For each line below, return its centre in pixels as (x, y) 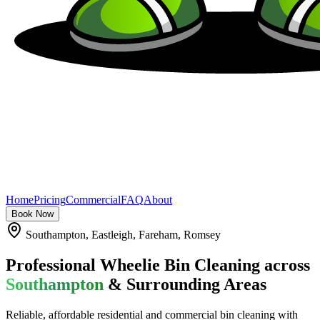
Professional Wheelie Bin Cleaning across (158, 265)
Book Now (32, 214)
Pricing (50, 200)
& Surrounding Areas (187, 284)
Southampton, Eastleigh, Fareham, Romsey (122, 235)
